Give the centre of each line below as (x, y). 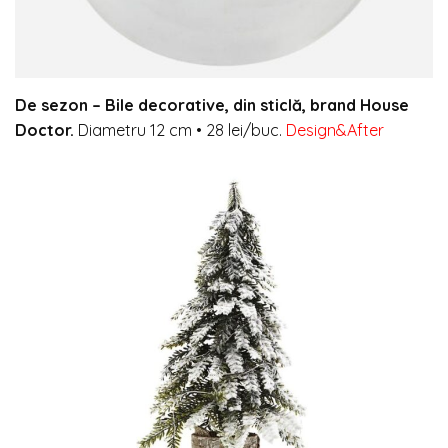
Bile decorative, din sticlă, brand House (257, 104)
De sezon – (60, 104)
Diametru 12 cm (137, 129)
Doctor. (46, 129)
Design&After (335, 129)
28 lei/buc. (242, 129)
